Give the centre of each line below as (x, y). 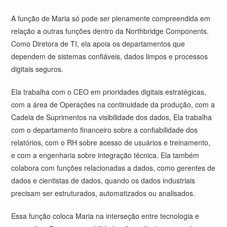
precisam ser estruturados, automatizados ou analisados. (103, 193)
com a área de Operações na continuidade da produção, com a (113, 104)
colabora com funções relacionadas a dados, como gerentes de (113, 168)
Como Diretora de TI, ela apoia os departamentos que (98, 44)
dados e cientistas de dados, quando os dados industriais (103, 180)
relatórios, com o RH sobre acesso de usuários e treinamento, (111, 142)
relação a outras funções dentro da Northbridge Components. (110, 31)
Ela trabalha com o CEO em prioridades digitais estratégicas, (109, 92)
